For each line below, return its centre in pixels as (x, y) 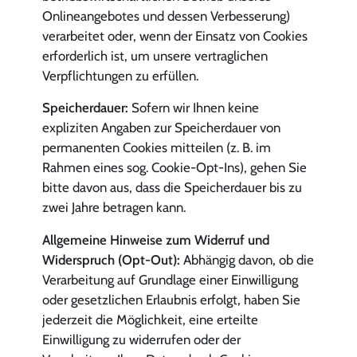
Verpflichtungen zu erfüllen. (120, 75)
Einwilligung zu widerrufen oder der (141, 339)
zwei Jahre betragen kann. (114, 208)
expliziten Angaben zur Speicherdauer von (161, 128)
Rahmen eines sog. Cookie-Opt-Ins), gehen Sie (174, 168)
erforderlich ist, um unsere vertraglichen (155, 55)
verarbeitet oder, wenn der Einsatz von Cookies (175, 35)
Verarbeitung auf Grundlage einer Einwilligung (170, 279)
